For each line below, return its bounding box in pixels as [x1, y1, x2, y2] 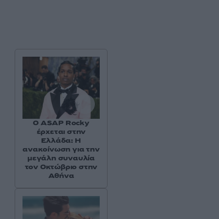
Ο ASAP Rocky [33, 118, 89, 128]
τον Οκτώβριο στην [24, 162, 98, 172]
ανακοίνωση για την [22, 144, 100, 154]
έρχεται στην [36, 127, 86, 136]
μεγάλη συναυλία [27, 153, 95, 163]
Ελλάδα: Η [41, 135, 81, 145]
